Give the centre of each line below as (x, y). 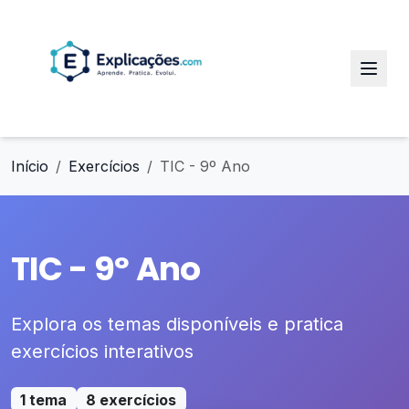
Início (30, 166)
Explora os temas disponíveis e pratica (177, 324)
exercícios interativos (102, 351)
